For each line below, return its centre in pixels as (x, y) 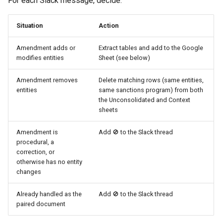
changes (29, 172)
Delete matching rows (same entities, (151, 80)
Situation (29, 26)
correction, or (35, 152)
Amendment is (37, 132)
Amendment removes (47, 80)
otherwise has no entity (49, 162)
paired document (41, 204)
